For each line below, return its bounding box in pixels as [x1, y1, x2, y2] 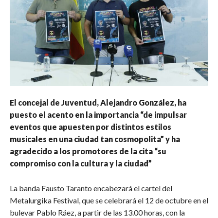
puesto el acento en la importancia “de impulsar [10, 109, 187, 119]
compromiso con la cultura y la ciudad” [10, 158, 152, 168]
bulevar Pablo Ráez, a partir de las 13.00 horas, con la [10, 207, 185, 217]
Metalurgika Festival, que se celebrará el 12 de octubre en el [10, 195, 208, 205]
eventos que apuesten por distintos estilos [10, 122, 171, 131]
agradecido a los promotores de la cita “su [10, 146, 166, 156]
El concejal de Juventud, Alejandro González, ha [10, 97, 186, 107]
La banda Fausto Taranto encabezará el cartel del [10, 183, 172, 193]
